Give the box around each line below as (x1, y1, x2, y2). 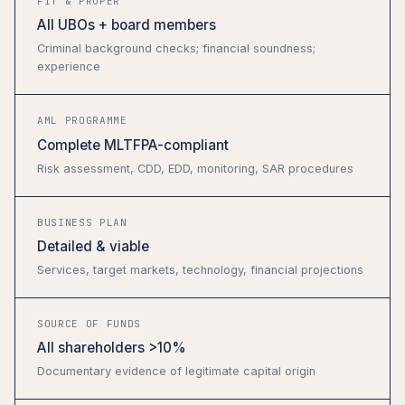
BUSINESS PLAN (37, 215, 127, 229)
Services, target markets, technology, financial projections (37, 263, 363, 278)
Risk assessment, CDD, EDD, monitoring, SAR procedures (37, 161, 353, 175)
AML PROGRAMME (37, 114, 127, 127)
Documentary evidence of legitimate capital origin (37, 364, 316, 379)
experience (37, 60, 100, 74)
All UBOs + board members (37, 16, 216, 34)
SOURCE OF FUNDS (37, 317, 142, 331)
